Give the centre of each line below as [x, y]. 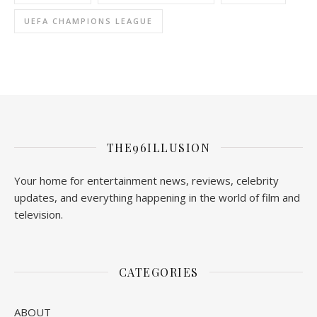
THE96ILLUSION [158, 147]
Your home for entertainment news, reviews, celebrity [146, 180]
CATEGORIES [158, 272]
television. [39, 214]
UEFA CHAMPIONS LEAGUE [88, 21]
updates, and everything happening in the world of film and [157, 197]
